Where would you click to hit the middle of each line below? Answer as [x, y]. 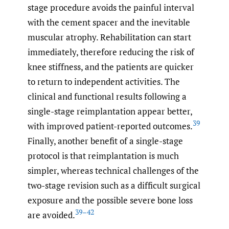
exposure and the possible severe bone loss [110, 200]
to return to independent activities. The [104, 81]
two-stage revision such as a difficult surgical [114, 185]
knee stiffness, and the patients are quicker [111, 66]
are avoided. [51, 215]
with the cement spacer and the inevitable [109, 22]
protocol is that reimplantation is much [103, 155]
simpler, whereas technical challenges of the [113, 170]
